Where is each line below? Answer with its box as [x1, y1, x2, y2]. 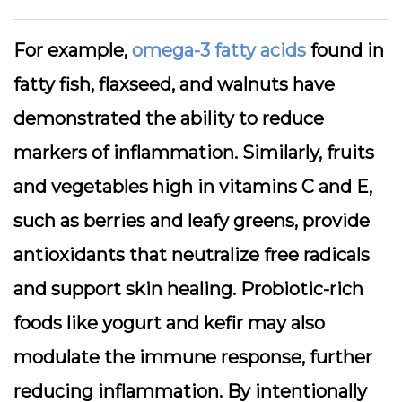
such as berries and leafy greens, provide [13, 210, 370, 232]
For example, [13, 39, 132, 61]
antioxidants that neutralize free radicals [13, 244, 370, 266]
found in [306, 39, 384, 61]
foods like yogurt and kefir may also [13, 312, 325, 334]
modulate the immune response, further [13, 346, 372, 368]
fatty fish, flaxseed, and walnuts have [13, 74, 335, 95]
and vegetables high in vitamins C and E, [13, 176, 372, 197]
